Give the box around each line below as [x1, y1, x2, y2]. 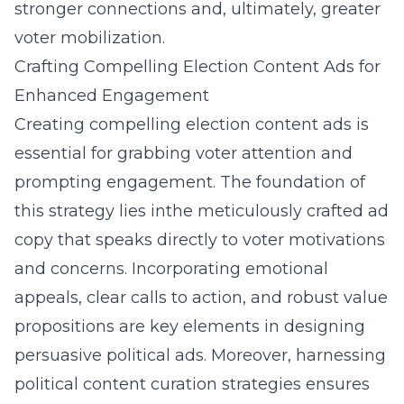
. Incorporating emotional [124, 259, 328, 279]
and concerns [14, 259, 124, 279]
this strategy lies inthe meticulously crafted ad [14, 201, 389, 221]
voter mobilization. [14, 28, 165, 48]
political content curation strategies [14, 374, 301, 394]
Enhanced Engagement [14, 86, 209, 106]
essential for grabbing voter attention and [14, 143, 353, 163]
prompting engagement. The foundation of [14, 172, 365, 192]
